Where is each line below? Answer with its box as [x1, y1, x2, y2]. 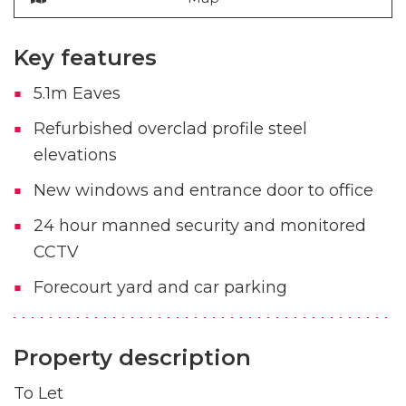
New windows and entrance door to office [33, 179, 373, 200]
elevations [33, 144, 117, 165]
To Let [14, 382, 63, 403]
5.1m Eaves [33, 82, 121, 103]
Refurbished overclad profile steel [33, 118, 307, 139]
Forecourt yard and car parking [33, 276, 287, 297]
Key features [14, 43, 157, 71]
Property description [14, 343, 251, 371]
